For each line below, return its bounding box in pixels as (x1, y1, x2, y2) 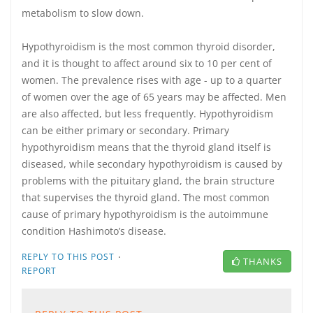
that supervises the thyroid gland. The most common (22, 191, 270, 204)
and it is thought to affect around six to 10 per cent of (22, 57, 272, 70)
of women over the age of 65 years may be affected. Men (22, 90, 286, 103)
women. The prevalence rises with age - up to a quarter (22, 73, 282, 87)
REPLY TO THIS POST (22, 251, 115, 263)
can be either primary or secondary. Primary (22, 124, 229, 137)
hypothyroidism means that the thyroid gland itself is (22, 140, 271, 154)
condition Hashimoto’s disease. (22, 224, 166, 238)
